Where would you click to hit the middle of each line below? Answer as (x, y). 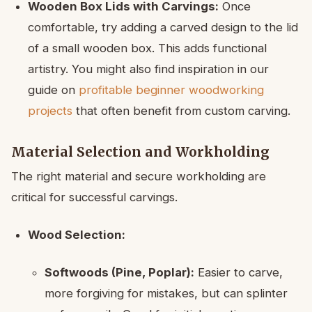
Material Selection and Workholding (140, 151)
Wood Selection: (77, 234)
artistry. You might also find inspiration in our (148, 69)
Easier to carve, (239, 272)
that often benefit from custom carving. (181, 110)
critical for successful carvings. (94, 197)
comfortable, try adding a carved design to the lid (163, 27)
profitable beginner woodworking (171, 89)
